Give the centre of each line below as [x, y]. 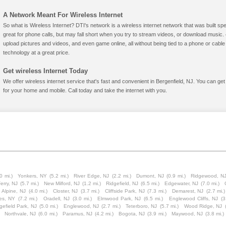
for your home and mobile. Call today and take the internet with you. [85, 90]
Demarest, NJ [188, 191]
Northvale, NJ [20, 214]
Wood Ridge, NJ [203, 206]
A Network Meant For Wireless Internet [63, 15]
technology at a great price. [36, 52]
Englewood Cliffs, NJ [193, 199]
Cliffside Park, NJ [125, 191]
